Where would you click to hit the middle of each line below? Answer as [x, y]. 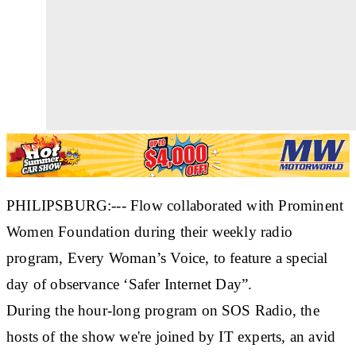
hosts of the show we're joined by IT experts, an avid [171, 336]
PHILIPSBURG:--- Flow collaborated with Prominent [175, 205]
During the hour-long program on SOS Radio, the [163, 310]
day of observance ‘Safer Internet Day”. [130, 284]
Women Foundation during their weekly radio [149, 231]
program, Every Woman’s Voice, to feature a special [167, 257]
